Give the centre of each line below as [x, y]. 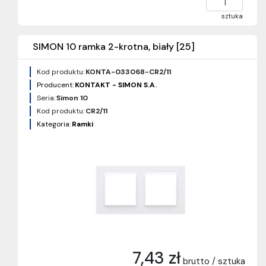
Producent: [55, 85]
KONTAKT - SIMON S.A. [116, 85]
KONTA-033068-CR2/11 [128, 72]
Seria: [46, 98]
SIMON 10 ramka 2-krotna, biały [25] [114, 47]
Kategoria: [54, 124]
